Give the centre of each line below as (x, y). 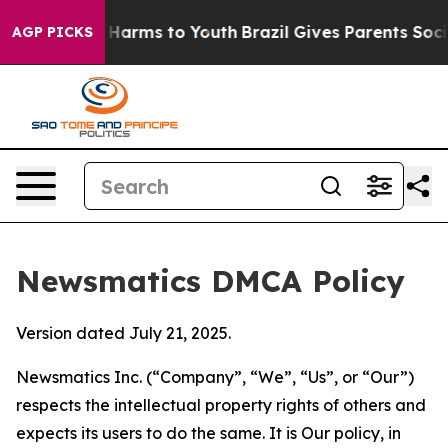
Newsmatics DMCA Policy (210, 281)
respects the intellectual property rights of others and (221, 405)
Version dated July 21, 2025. (123, 333)
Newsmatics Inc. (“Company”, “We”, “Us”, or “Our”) (215, 377)
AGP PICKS (52, 32)
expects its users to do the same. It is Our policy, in (208, 433)
